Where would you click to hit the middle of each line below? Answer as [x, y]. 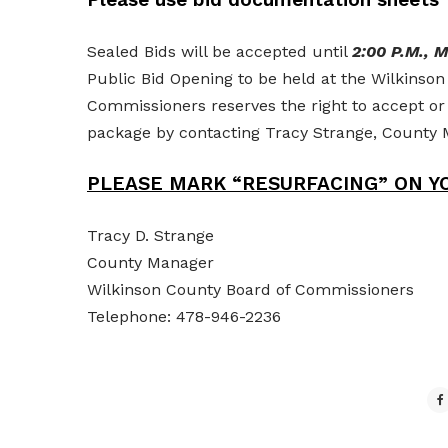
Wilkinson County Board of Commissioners [250, 289]
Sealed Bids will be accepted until [219, 51]
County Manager [150, 262]
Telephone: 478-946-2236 [184, 316]
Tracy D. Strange [150, 235]
